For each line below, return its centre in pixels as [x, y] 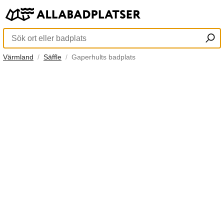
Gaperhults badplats [103, 57]
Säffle [52, 57]
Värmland [18, 57]
